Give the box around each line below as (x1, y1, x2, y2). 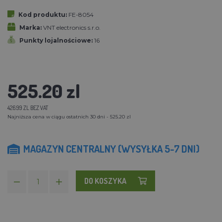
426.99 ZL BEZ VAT (7, 104, 48, 111)
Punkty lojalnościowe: (19, 36, 93, 44)
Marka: (19, 23, 42, 31)
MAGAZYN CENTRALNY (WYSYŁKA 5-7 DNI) (23, 142, 200, 155)
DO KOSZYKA (84, 175, 126, 186)
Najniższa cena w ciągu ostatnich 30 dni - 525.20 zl (7, 113, 131, 119)
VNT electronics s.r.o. (43, 23, 101, 31)
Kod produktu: (18, 10, 67, 18)
